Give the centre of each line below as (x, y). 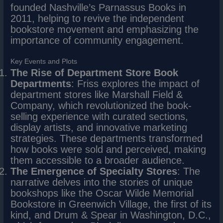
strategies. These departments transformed (107, 138)
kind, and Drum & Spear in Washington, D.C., (111, 215)
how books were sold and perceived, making (109, 149)
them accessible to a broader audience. (98, 160)
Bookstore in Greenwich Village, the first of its (111, 204)
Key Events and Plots (44, 61)
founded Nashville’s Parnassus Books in (99, 8)
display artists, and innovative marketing (99, 127)
